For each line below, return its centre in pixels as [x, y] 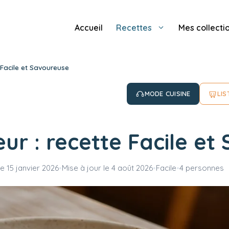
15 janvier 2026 [33, 168]
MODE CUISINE [167, 94]
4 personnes [202, 168]
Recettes [134, 28]
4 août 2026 [132, 168]
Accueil [89, 28]
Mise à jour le [87, 168]
